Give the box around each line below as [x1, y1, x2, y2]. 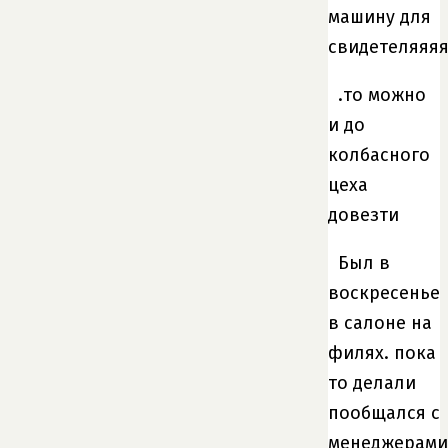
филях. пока [328, 341, 436, 364]
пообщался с [328, 401, 440, 424]
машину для [328, 5, 431, 28]
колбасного [328, 143, 430, 166]
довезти [328, 203, 399, 226]
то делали [328, 371, 416, 394]
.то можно [338, 83, 426, 106]
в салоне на [328, 311, 432, 334]
